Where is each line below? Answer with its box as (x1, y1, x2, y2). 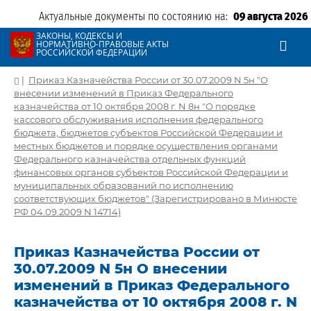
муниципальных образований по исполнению (14, 180, 233, 191)
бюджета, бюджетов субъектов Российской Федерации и (14, 127, 283, 138)
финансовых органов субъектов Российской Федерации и (14, 167, 288, 178)
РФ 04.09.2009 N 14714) (14, 206, 121, 217)
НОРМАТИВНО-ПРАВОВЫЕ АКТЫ (36, 38, 169, 50)
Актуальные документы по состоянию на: (39, 10, 233, 23)
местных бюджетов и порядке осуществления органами (14, 140, 278, 151)
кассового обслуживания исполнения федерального (14, 114, 263, 125)
